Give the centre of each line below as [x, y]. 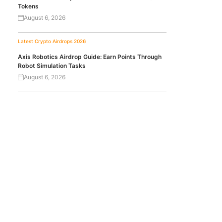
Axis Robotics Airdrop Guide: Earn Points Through [90, 57]
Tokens [28, 6]
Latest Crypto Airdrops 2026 [52, 41]
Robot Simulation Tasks [52, 66]
